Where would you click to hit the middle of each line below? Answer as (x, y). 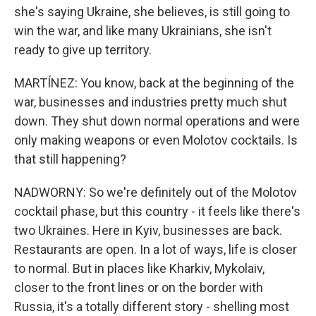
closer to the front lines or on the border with (139, 287)
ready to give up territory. (83, 50)
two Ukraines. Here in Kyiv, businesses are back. (148, 230)
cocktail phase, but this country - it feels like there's (157, 211)
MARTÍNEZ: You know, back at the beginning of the (154, 83)
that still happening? (70, 159)
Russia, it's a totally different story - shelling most (152, 306)
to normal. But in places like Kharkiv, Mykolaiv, (139, 268)
